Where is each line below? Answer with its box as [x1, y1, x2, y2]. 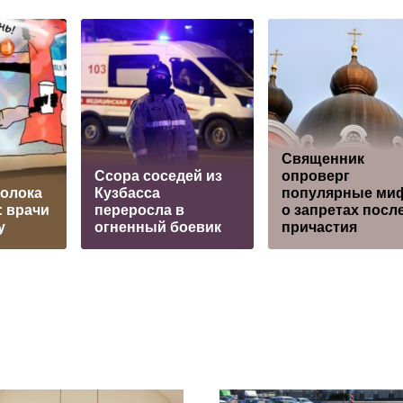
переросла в [94, 202, 184, 219]
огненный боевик [94, 219, 221, 236]
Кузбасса [94, 185, 160, 201]
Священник [282, 151, 364, 167]
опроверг [282, 168, 350, 184]
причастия [282, 219, 357, 236]
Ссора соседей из [94, 168, 222, 184]
